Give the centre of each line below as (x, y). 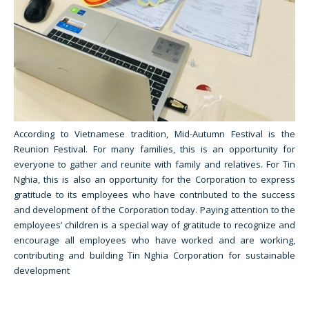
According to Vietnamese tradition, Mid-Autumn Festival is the (154, 134)
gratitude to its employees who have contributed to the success (154, 195)
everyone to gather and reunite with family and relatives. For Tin (154, 165)
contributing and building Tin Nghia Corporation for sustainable (154, 256)
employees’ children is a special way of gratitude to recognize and (154, 225)
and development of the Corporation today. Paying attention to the (154, 210)
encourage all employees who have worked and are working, (154, 240)
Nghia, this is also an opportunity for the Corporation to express (154, 180)
